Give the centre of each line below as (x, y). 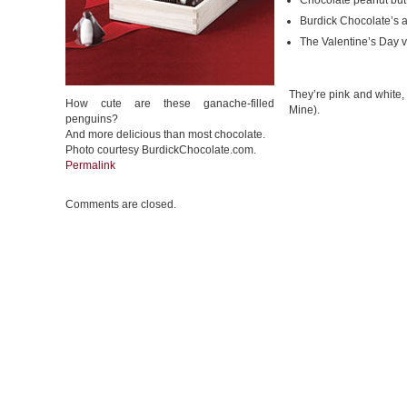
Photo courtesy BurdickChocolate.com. (161, 150)
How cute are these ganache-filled (170, 104)
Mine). (304, 110)
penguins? (92, 119)
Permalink (90, 165)
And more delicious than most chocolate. (165, 134)
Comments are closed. (121, 204)
